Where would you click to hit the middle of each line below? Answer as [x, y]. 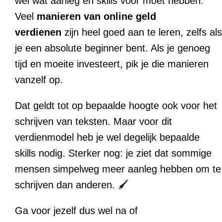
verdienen [38, 32]
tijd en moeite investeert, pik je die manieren [112, 64]
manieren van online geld [96, 17]
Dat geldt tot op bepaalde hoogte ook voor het [116, 106]
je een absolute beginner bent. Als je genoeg [112, 48]
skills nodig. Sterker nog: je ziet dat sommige [113, 153]
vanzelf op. [39, 80]
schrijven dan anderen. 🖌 [72, 185]
